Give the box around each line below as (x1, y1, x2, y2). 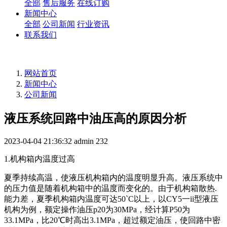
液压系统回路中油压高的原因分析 (4, 112, 186, 126)
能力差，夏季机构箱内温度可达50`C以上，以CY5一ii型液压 (4, 195, 218, 204)
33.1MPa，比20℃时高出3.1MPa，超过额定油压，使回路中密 (4, 216, 220, 225)
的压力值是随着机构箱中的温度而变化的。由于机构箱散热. (4, 184, 217, 193)
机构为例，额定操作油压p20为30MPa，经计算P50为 (4, 205, 190, 214)
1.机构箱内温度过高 (4, 155, 75, 164)
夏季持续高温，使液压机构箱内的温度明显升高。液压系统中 (4, 173, 223, 182)
